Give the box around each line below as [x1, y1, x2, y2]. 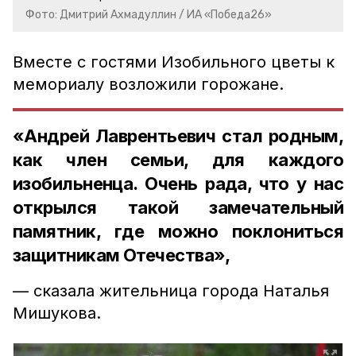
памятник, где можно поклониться [13, 221, 343, 242]
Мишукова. [13, 304, 101, 323]
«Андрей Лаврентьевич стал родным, [13, 126, 343, 146]
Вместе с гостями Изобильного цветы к [13, 52, 335, 72]
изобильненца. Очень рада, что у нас [13, 173, 343, 194]
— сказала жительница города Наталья [13, 281, 329, 300]
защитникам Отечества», [13, 245, 230, 265]
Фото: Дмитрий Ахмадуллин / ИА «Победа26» [25, 8, 272, 21]
